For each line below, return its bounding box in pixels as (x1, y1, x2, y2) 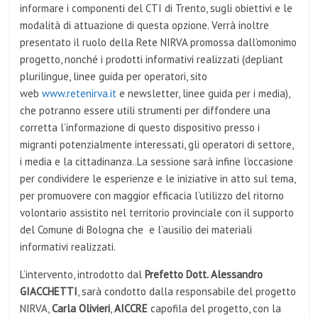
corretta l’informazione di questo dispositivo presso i (20, 121, 261, 134)
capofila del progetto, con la (148, 302, 282, 315)
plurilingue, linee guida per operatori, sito (20, 70, 208, 83)
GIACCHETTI (20, 285, 78, 298)
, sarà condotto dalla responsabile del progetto (77, 285, 297, 298)
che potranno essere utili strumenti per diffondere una (20, 104, 271, 117)
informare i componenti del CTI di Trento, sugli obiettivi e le (20, 1, 293, 15)
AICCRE (114, 302, 148, 315)
